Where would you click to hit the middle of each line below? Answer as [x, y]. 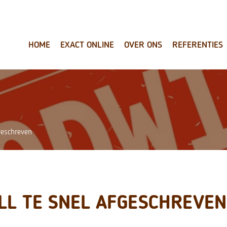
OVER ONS [143, 45]
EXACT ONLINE [87, 45]
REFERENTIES [198, 45]
